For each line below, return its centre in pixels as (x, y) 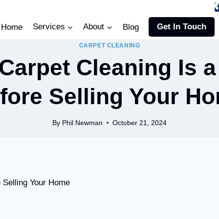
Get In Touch (181, 27)
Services (49, 27)
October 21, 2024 (139, 123)
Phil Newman (82, 123)
